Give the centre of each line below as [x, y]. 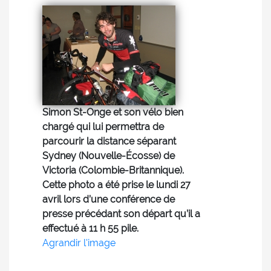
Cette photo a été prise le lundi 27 [116, 185]
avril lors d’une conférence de [109, 199]
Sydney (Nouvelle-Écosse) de [109, 156]
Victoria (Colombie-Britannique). [113, 170]
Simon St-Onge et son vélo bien [113, 112]
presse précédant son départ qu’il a [121, 214]
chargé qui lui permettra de [103, 127]
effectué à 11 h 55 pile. [90, 228]
